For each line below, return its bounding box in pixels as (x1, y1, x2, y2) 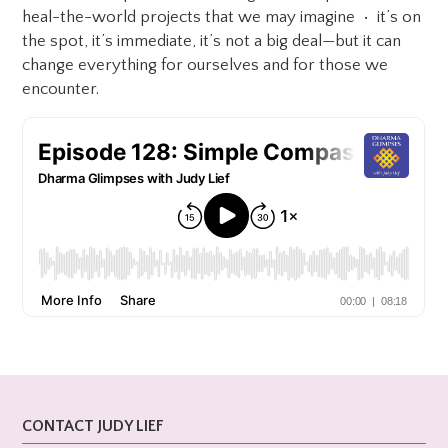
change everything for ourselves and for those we (22, 56, 389, 74)
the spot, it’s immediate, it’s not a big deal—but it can (22, 32, 402, 50)
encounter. (22, 80, 100, 98)
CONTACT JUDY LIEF (22, 417, 165, 435)
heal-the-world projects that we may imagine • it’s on (22, 8, 422, 26)
